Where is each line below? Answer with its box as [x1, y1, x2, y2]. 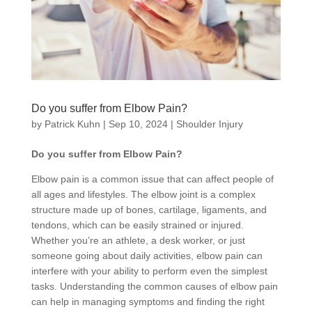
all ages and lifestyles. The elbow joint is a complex [31, 189, 256, 201]
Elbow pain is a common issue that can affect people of [31, 173, 274, 185]
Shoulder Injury [175, 118, 243, 130]
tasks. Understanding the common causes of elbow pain [31, 281, 278, 292]
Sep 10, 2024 [108, 118, 168, 130]
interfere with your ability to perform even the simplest [31, 265, 267, 277]
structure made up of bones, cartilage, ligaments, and [31, 204, 267, 216]
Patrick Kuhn [44, 118, 100, 130]
